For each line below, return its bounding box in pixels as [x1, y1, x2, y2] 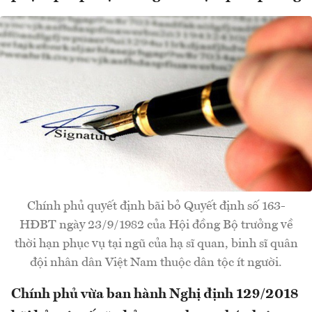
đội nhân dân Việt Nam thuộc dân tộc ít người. [30, 256, 282, 269]
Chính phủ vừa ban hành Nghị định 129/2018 [11, 287, 298, 302]
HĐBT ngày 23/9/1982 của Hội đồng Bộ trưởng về [19, 218, 293, 231]
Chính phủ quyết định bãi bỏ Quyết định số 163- [26, 199, 286, 212]
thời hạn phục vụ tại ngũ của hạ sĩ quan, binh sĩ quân [14, 237, 298, 250]
